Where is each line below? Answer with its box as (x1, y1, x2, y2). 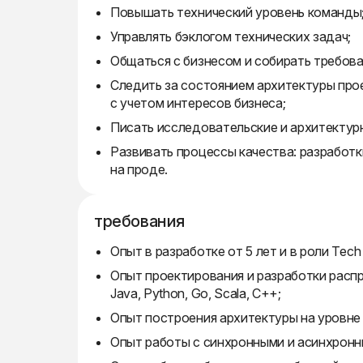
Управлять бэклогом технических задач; (110, 28, 352, 45)
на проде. (110, 161, 169, 177)
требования (94, 211, 185, 231)
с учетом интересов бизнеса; (110, 95, 286, 111)
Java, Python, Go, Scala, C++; (110, 285, 281, 301)
